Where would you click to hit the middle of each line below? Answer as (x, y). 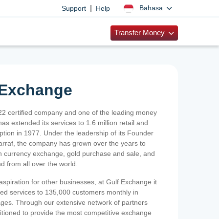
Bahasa (152, 8)
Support (74, 8)
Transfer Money (140, 33)
